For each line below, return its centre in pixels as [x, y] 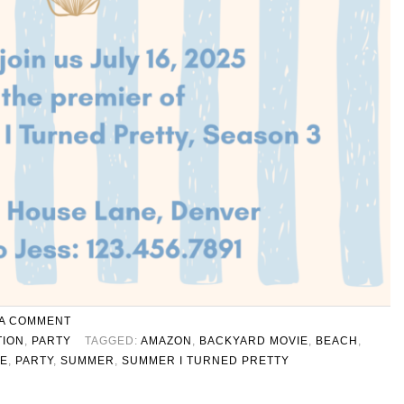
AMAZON [166, 340]
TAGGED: [113, 340]
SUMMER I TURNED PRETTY [206, 360]
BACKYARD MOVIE [254, 340]
